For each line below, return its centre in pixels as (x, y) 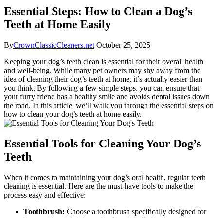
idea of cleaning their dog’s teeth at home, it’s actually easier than (103, 79)
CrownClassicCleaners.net (54, 45)
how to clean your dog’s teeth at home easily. (73, 114)
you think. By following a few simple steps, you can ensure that (101, 88)
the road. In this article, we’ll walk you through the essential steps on (109, 105)
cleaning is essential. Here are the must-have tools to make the (99, 186)
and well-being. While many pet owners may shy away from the (102, 70)
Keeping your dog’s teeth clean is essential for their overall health (104, 61)
